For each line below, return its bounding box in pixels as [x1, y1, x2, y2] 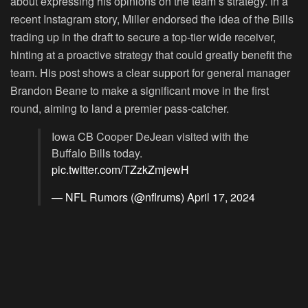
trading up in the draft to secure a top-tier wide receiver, [10, 28, 276, 45]
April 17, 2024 [187, 188, 255, 205]
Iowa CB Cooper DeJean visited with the [52, 128, 249, 144]
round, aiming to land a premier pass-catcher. [10, 100, 229, 116]
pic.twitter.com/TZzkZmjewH [52, 161, 189, 177]
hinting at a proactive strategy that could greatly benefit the [10, 46, 292, 63]
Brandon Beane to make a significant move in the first [10, 82, 269, 98]
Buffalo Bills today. [52, 144, 142, 161]
